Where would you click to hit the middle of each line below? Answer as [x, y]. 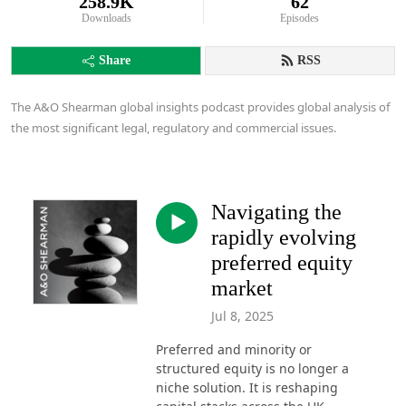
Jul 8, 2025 [242, 315]
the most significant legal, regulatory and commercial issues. [174, 128]
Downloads [106, 18]
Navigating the [276, 212]
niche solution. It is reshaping [247, 387]
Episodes [300, 18]
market [242, 288]
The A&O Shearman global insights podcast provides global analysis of [200, 107]
